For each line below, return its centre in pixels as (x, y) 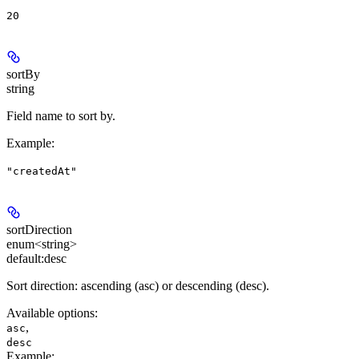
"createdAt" (42, 171)
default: (25, 258)
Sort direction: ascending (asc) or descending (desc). (138, 285)
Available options (50, 313)
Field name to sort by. (61, 115)
